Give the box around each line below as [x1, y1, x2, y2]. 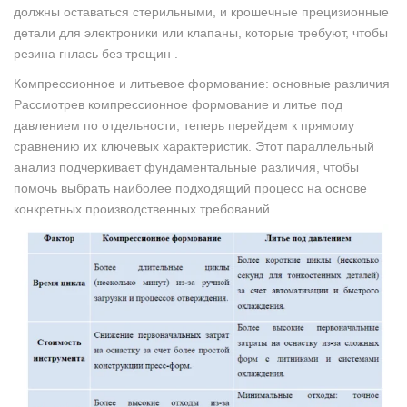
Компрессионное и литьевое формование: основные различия [14, 76, 390, 92]
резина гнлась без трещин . [14, 46, 178, 62]
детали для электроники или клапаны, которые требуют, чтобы [14, 25, 388, 41]
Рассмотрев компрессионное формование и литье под [14, 97, 342, 113]
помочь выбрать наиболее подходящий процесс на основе [14, 181, 367, 196]
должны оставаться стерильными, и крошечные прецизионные [14, 5, 389, 20]
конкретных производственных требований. [14, 202, 273, 217]
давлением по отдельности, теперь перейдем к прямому [14, 118, 354, 134]
